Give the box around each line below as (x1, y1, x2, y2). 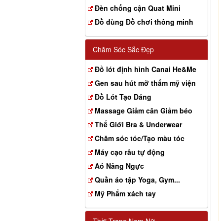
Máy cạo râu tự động (95, 147, 165, 157)
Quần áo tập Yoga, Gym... (95, 175, 180, 184)
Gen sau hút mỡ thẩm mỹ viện (95, 78, 196, 88)
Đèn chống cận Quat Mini (95, 3, 181, 13)
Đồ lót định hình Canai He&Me (95, 64, 196, 74)
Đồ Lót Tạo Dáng (95, 92, 151, 102)
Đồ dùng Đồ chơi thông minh (95, 17, 193, 27)
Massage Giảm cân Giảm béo (95, 106, 192, 115)
